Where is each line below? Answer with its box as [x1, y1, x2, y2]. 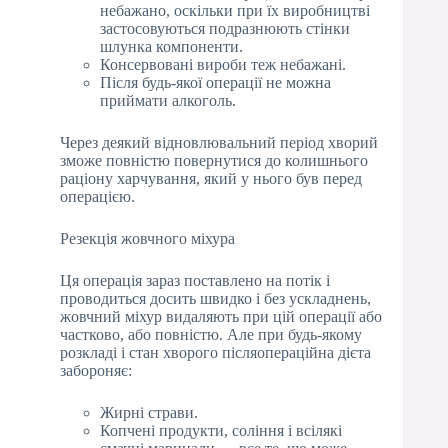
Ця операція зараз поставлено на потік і [60, 272, 330, 290]
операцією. [60, 188, 135, 206]
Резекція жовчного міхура [60, 230, 235, 248]
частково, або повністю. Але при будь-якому [60, 326, 362, 344]
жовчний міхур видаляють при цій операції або [60, 308, 382, 326]
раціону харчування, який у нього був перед [60, 170, 362, 188]
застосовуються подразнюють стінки [100, 20, 350, 38]
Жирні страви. [100, 404, 198, 422]
